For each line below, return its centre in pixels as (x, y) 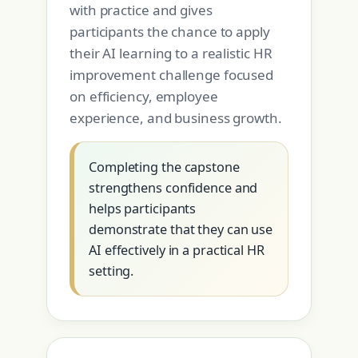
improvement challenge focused (172, 75)
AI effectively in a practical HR (177, 251)
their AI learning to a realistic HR (171, 54)
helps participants (143, 209)
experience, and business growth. (176, 118)
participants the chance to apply (170, 32)
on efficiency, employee (144, 97)
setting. (111, 271)
